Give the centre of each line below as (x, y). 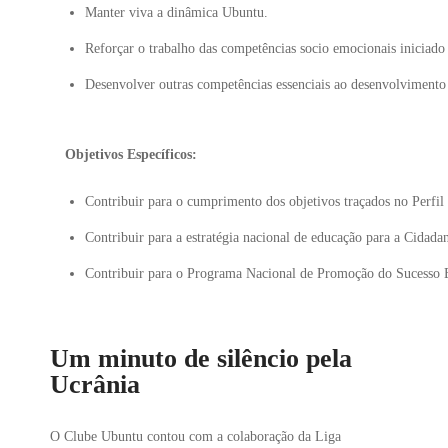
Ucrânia (95, 384)
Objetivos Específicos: (131, 154)
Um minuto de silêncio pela (201, 358)
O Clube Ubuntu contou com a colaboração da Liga (195, 436)
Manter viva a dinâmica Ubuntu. (176, 12)
